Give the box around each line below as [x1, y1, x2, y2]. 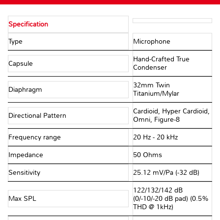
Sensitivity [8, 168, 42, 177]
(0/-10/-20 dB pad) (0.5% [133, 194, 209, 203]
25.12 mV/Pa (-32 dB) [133, 168, 199, 177]
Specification [8, 20, 48, 29]
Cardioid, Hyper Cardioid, [133, 107, 210, 116]
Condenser [133, 63, 167, 72]
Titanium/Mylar [133, 89, 179, 98]
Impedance [8, 151, 45, 160]
